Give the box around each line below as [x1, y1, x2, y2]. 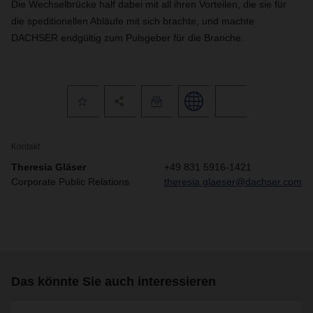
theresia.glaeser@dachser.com [164, 176, 302, 187]
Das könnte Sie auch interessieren [11, 275, 216, 289]
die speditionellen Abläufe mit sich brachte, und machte [11, 15, 254, 27]
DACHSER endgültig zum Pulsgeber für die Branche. [11, 32, 244, 43]
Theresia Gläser [11, 161, 86, 173]
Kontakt [11, 142, 40, 152]
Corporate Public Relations [11, 176, 129, 187]
